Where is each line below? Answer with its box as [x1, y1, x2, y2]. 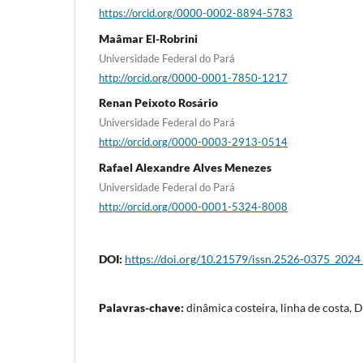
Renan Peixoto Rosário [99, 96, 218, 110]
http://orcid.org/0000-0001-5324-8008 [99, 199, 288, 213]
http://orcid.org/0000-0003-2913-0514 [99, 135, 288, 148]
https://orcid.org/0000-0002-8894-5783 [99, 6, 293, 19]
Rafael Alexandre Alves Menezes [99, 160, 271, 174]
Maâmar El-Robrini [99, 31, 198, 45]
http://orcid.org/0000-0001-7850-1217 [99, 70, 288, 84]
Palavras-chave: [99, 300, 186, 314]
